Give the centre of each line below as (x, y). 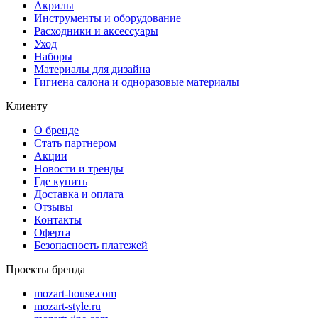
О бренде (56, 131)
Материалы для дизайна (92, 70)
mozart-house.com (75, 294)
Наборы (53, 57)
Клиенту (27, 106)
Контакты (58, 220)
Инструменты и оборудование (108, 18)
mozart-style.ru (67, 307)
